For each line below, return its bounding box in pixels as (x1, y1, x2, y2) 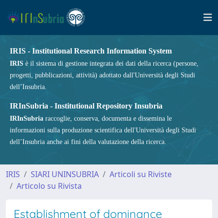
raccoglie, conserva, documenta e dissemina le (43, 115, 172, 122)
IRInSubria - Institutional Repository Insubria (10, 102, 163, 110)
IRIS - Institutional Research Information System (10, 47, 172, 55)
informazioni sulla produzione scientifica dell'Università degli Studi (10, 127, 196, 134)
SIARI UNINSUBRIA (31, 169, 99, 180)
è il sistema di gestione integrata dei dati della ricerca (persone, (23, 60, 199, 67)
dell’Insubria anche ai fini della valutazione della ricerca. (10, 138, 166, 145)
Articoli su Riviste (109, 169, 172, 180)
